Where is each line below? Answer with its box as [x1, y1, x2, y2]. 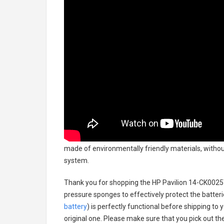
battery [64, 202, 87, 210]
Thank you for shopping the [64, 178, 152, 186]
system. [64, 156, 89, 164]
